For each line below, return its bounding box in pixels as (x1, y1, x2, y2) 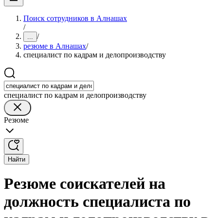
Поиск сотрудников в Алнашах (23, 14, 127, 22)
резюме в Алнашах (23, 42, 86, 50)
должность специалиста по (4, 193, 191, 211)
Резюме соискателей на (4, 175, 165, 193)
